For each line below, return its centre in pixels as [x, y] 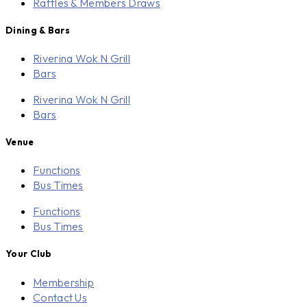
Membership [63, 282]
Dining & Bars [38, 30]
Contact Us [60, 297]
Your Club [29, 254]
